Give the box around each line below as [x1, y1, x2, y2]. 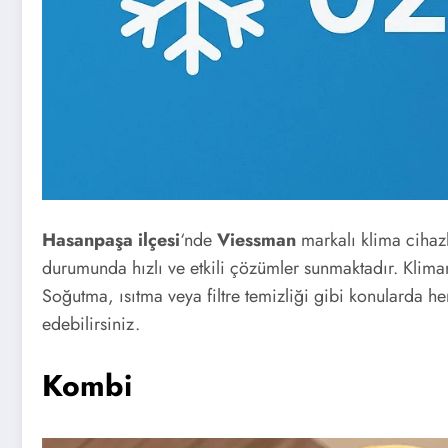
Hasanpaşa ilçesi [42, 226, 180, 253]
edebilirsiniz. [42, 310, 140, 337]
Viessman [217, 226, 296, 253]
